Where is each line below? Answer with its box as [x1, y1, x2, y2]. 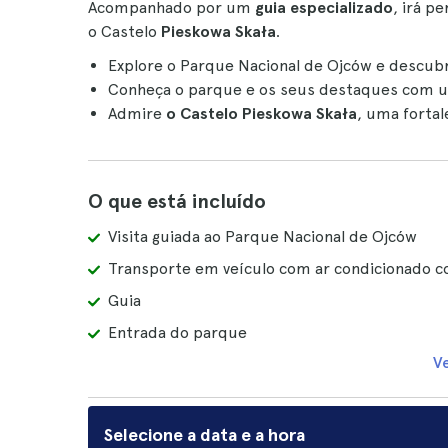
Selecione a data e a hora [104, 424, 305, 445]
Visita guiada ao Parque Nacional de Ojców [108, 227, 417, 246]
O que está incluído [88, 189, 266, 213]
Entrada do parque [108, 323, 247, 342]
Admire [108, 104, 166, 123]
